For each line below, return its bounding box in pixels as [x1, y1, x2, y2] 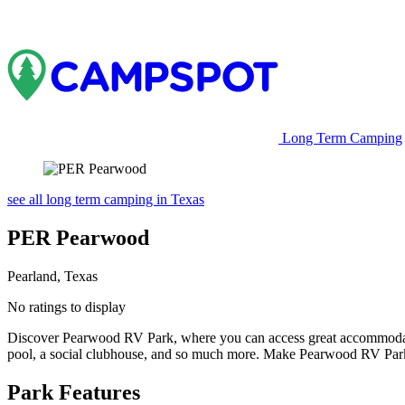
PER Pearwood [7, 225, 149, 250]
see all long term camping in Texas [7, 192, 204, 207]
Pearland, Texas [7, 268, 98, 284]
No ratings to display [7, 298, 126, 315]
